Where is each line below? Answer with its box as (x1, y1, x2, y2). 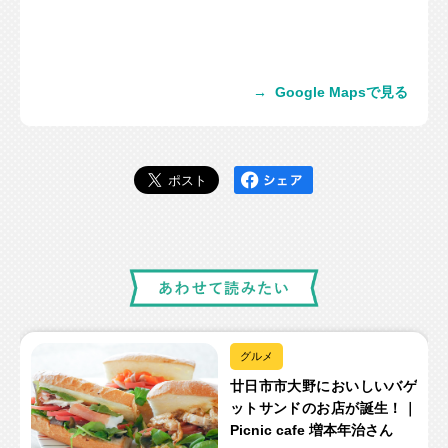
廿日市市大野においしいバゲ (229, 378, 417, 395)
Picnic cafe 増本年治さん (229, 422, 393, 439)
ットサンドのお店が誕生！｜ (229, 400, 417, 417)
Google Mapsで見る (274, 84, 408, 101)
